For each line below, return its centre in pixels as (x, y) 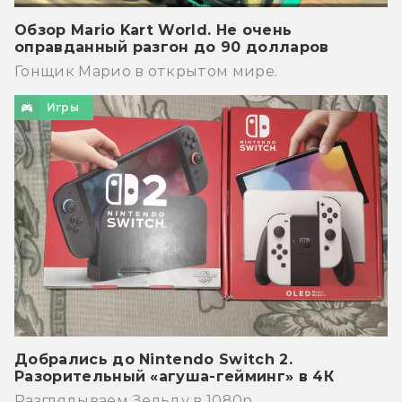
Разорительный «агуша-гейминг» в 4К (174, 376)
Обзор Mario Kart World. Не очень (153, 30)
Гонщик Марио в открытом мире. (146, 71)
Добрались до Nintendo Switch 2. (153, 359)
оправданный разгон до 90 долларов (172, 47)
